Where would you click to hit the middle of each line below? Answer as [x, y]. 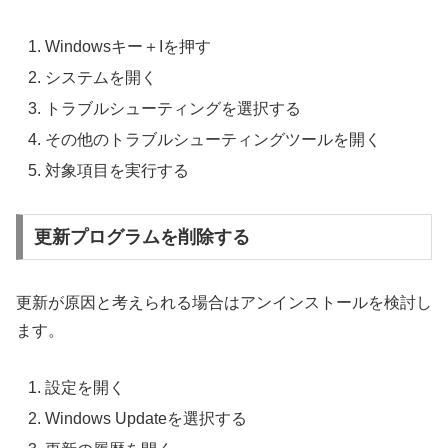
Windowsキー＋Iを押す [128, 46]
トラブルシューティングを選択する [173, 109]
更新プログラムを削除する [141, 237]
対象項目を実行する [117, 171]
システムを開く [101, 77]
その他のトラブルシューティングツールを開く [213, 140]
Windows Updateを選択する [146, 418]
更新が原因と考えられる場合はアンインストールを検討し [224, 302]
